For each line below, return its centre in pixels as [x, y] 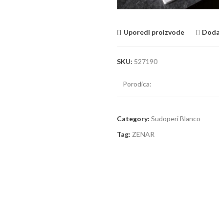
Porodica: [137, 84]
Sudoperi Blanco [176, 118]
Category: [133, 118]
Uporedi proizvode [154, 32]
